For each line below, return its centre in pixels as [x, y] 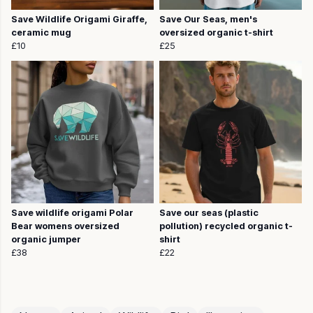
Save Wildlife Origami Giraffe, [79, 20]
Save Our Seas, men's [208, 20]
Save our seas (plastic [209, 213]
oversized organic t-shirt [216, 33]
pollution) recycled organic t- [226, 226]
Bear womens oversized [65, 226]
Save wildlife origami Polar [72, 213]
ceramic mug [41, 33]
